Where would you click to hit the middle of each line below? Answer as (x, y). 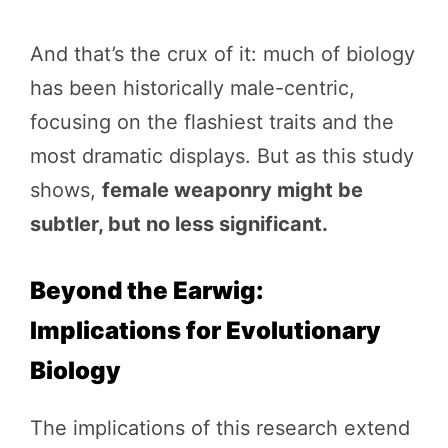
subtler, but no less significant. (179, 223)
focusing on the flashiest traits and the (212, 121)
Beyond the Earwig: (147, 290)
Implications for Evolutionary (205, 330)
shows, (66, 189)
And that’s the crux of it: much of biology (222, 53)
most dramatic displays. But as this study (222, 155)
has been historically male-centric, (192, 87)
